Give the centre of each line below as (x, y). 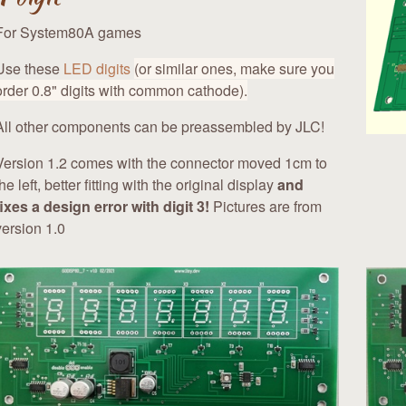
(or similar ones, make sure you (234, 69)
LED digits (97, 69)
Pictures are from (266, 207)
